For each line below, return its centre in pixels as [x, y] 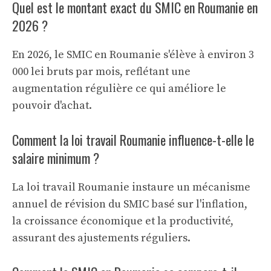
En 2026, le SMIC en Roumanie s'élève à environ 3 [133, 55]
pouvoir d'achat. [52, 106]
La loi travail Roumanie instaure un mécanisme [131, 187]
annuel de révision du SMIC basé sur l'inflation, [130, 204]
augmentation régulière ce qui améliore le [119, 89]
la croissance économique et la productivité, [123, 221]
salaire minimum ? [56, 158]
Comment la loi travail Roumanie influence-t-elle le [133, 140]
